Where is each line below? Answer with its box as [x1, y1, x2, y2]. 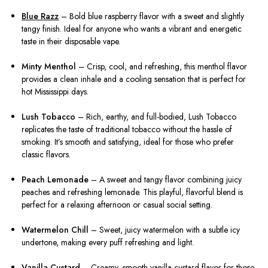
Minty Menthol [22, 60, 77, 73]
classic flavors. [22, 148, 71, 161]
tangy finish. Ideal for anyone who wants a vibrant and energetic [22, 23, 242, 35]
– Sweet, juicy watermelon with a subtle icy [89, 224, 240, 236]
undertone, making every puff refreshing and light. [22, 236, 194, 249]
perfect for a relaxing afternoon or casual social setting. [22, 199, 213, 211]
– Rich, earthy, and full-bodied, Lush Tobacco [75, 111, 237, 123]
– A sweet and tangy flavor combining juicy [89, 173, 242, 186]
